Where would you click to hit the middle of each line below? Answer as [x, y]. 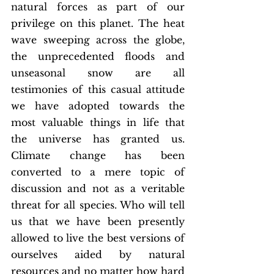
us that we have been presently [98, 222]
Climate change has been [98, 156]
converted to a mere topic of [98, 172]
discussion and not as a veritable [98, 189]
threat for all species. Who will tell [98, 205]
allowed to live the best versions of [98, 238]
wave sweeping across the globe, [98, 40]
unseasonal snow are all [98, 73]
